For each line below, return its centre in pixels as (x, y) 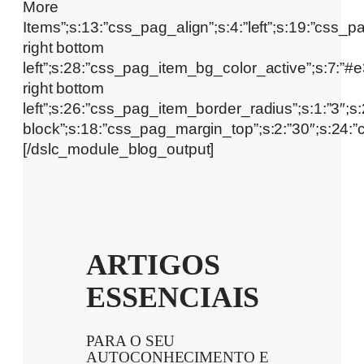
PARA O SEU (131, 342)
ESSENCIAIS (173, 298)
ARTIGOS (153, 265)
